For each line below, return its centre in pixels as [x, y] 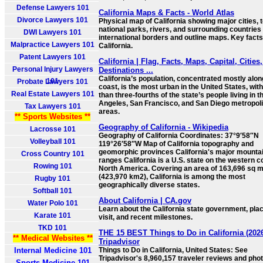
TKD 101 [53, 228]
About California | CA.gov [145, 200]
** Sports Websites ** [53, 117]
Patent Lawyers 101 [53, 57]
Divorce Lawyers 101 [53, 20]
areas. [109, 112]
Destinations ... [126, 70]
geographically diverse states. [149, 185]
